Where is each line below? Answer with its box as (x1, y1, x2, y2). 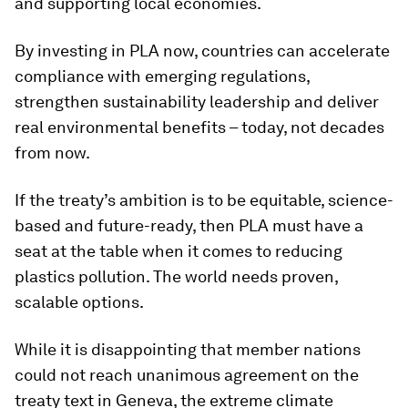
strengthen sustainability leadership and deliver (15, 92, 379, 111)
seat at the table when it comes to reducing (15, 241, 342, 260)
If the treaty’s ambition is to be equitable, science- (15, 190, 393, 209)
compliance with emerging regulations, (15, 66, 310, 86)
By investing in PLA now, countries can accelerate (15, 41, 390, 60)
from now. (15, 143, 90, 162)
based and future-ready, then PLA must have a (15, 216, 363, 235)
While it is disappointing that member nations (15, 340, 361, 359)
